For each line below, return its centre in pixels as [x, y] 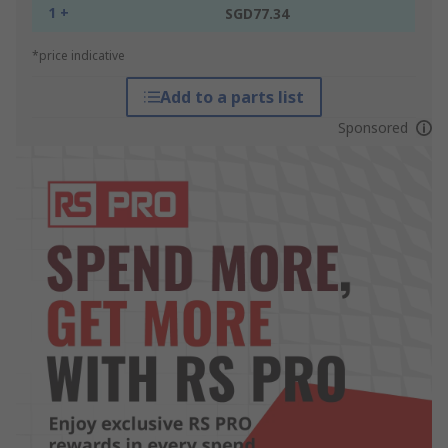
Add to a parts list [231, 97]
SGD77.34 [257, 14]
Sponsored [372, 128]
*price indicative [78, 56]
